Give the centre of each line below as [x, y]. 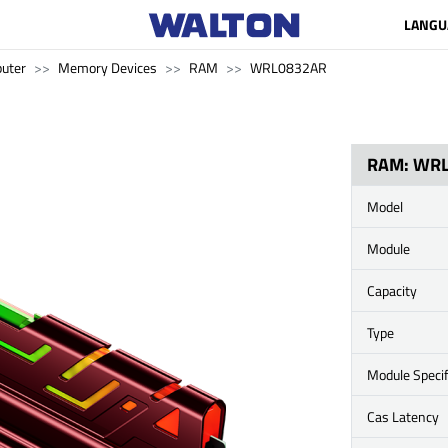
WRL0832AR [288, 67]
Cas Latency [403, 416]
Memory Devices [107, 67]
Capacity [392, 290]
